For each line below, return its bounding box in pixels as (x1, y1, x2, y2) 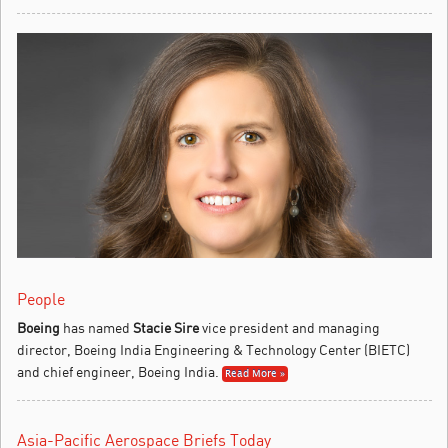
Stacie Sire (133, 318, 199, 336)
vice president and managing (199, 318, 380, 336)
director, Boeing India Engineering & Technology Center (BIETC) (17, 340, 410, 358)
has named (60, 318, 133, 336)
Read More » (225, 365, 285, 382)
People (17, 288, 65, 309)
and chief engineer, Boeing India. (17, 362, 219, 380)
